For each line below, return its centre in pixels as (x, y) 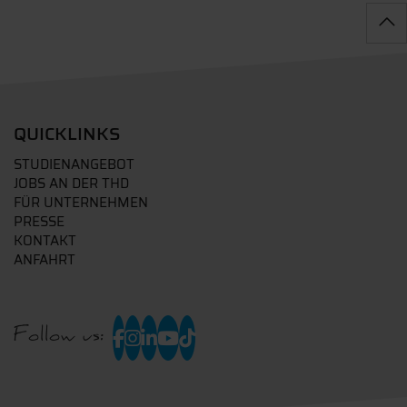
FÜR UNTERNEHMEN (81, 203)
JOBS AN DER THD (71, 184)
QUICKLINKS (67, 134)
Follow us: (59, 338)
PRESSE (39, 222)
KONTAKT (45, 241)
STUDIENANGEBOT (74, 164)
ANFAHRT (45, 260)
